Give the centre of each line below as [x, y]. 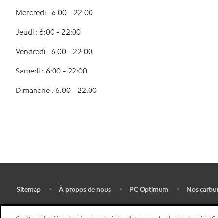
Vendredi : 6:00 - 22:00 [54, 51]
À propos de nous [85, 190]
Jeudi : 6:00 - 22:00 [48, 32]
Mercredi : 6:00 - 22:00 [54, 12]
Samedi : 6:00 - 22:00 [51, 71]
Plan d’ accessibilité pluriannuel [61, 209]
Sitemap [28, 190]
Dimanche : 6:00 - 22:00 [56, 90]
